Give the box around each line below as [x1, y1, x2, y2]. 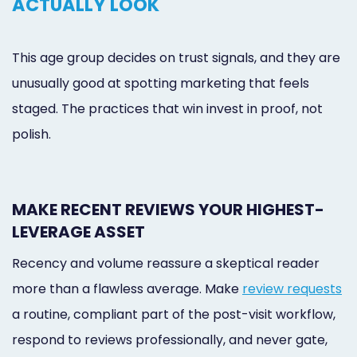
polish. [12, 124, 51, 143]
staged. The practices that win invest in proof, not [12, 99, 323, 118]
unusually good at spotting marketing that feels [12, 73, 309, 92]
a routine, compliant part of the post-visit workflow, [12, 304, 335, 324]
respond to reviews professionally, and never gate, [12, 330, 328, 349]
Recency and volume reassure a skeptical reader [12, 253, 320, 273]
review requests [242, 279, 342, 298]
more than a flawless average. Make [12, 279, 242, 298]
